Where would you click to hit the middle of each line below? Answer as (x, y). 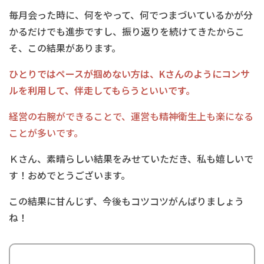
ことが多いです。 (46, 133)
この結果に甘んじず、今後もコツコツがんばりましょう (126, 201)
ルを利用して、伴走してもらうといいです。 (102, 90)
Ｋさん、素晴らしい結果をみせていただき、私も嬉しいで (131, 159)
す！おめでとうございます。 (70, 175)
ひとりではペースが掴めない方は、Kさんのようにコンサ (129, 74)
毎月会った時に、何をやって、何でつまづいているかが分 (131, 15)
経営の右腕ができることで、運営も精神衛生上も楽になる (131, 116)
